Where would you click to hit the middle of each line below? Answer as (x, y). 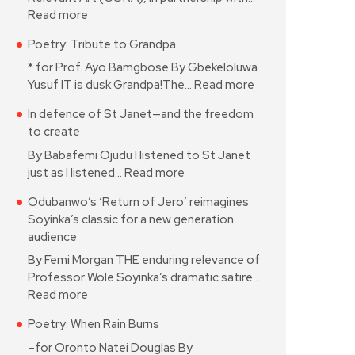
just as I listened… (76, 172)
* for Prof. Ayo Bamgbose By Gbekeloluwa (143, 68)
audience (52, 237)
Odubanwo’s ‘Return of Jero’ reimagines (138, 202)
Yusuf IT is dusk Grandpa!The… (111, 85)
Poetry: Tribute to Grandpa (102, 44)
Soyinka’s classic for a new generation (131, 219)
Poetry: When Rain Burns (94, 324)
